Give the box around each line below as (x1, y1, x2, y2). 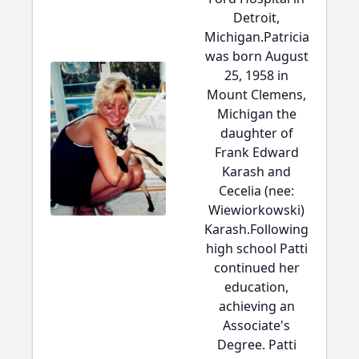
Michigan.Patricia (204, 28, 309, 46)
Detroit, (233, 9, 280, 26)
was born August (204, 47, 309, 65)
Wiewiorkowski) (208, 201, 305, 219)
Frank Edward (214, 143, 299, 161)
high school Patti (205, 240, 308, 257)
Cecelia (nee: (219, 182, 294, 200)
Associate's (223, 317, 290, 334)
